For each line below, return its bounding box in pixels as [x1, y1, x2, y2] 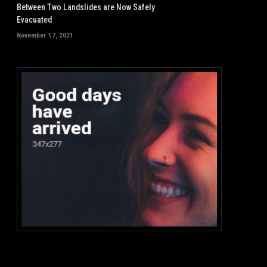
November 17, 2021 [17, 32, 73, 40]
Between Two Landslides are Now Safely [17, 2, 155, 13]
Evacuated [17, 15, 52, 25]
